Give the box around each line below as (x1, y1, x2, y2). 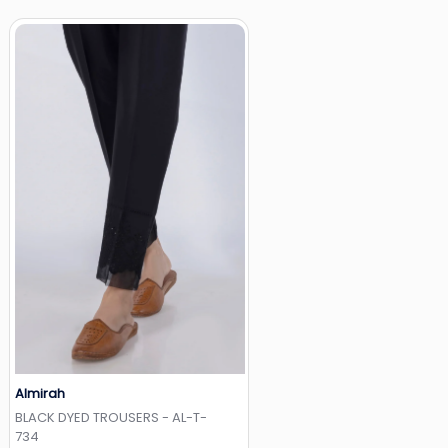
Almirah (15, 384, 65, 404)
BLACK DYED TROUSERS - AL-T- (15, 408, 207, 428)
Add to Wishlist (88, 391, 185, 411)
